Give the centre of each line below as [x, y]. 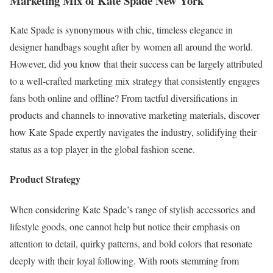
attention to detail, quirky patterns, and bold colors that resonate [131, 243]
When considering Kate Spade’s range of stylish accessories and [133, 209]
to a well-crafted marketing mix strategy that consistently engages [135, 81]
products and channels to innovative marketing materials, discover [135, 115]
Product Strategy [45, 179]
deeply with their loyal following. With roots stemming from [124, 260]
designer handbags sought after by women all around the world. [131, 47]
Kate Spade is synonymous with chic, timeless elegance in [121, 30]
